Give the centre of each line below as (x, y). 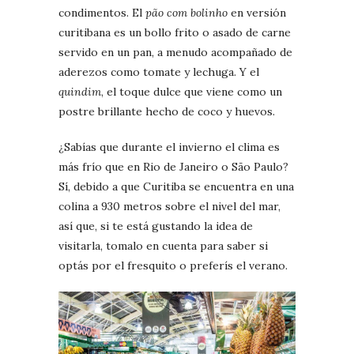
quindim (80, 92)
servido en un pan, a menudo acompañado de (175, 53)
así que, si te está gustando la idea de (156, 226)
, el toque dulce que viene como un (192, 92)
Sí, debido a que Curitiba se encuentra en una (176, 187)
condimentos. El (102, 13)
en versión (257, 13)
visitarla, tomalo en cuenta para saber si (163, 246)
